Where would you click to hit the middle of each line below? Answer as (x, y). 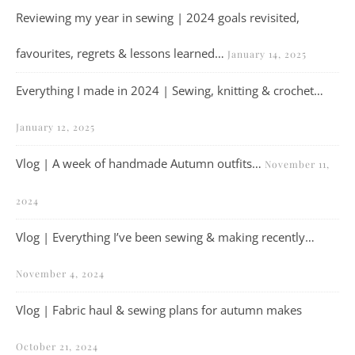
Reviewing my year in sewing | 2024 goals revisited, (158, 17)
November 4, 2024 (60, 273)
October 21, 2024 (57, 346)
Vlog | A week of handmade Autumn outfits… (139, 163)
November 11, (297, 164)
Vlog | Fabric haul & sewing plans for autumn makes (159, 310)
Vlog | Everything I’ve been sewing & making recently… (165, 237)
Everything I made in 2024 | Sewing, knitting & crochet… (170, 90)
